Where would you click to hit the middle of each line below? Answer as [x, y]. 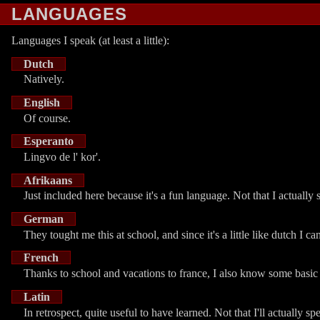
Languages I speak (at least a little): [90, 40]
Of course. [47, 118]
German [44, 219]
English [42, 103]
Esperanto [49, 141]
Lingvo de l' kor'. [62, 157]
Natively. [44, 79]
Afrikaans [48, 180]
